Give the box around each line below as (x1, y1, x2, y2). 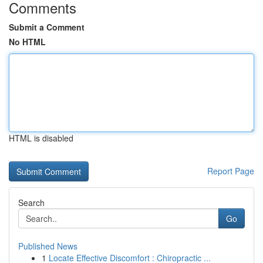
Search (18, 197, 45, 208)
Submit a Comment (9, 21, 85, 33)
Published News (18, 240, 77, 252)
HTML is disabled (9, 132, 73, 144)
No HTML (9, 36, 46, 48)
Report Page (207, 165, 254, 177)
